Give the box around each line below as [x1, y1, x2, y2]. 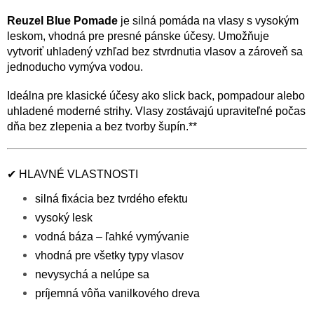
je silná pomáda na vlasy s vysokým [118, 15, 299, 27]
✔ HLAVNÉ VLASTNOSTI [7, 168, 138, 180]
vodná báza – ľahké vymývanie [35, 230, 189, 243]
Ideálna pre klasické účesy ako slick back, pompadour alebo [7, 90, 305, 102]
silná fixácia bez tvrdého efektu [35, 192, 188, 205]
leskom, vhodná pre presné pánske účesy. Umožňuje [7, 30, 269, 43]
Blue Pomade [43, 15, 118, 27]
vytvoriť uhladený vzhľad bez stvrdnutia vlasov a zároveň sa [7, 46, 303, 58]
